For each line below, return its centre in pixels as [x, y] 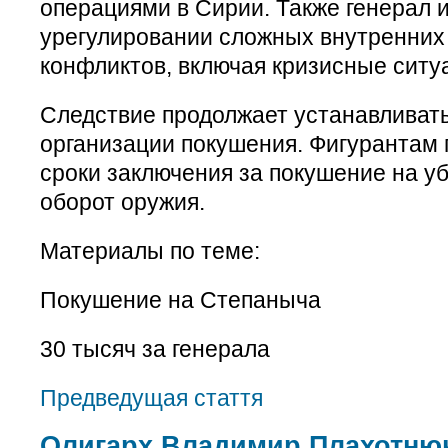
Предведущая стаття [151, 397]
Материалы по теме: [150, 250]
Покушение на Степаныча [180, 299]
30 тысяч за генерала [155, 348]
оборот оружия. [122, 201]
